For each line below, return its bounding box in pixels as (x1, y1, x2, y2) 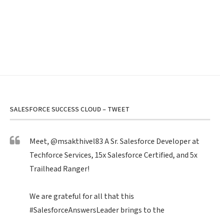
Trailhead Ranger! (29, 164, 89, 175)
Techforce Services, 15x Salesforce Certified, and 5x (29, 150, 197, 161)
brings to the (119, 205, 165, 216)
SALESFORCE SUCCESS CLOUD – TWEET (10, 105, 130, 114)
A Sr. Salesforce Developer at (103, 137, 199, 147)
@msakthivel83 (51, 137, 103, 147)
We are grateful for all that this (29, 192, 134, 202)
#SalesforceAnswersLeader (29, 205, 119, 216)
